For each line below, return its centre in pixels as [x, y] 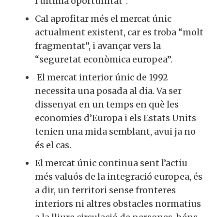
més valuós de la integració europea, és [119, 176]
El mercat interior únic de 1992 [101, 77]
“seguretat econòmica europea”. [104, 59]
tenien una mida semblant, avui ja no [115, 131]
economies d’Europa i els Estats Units [116, 118]
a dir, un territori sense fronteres [105, 190]
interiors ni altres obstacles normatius [118, 203]
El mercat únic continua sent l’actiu [111, 163]
